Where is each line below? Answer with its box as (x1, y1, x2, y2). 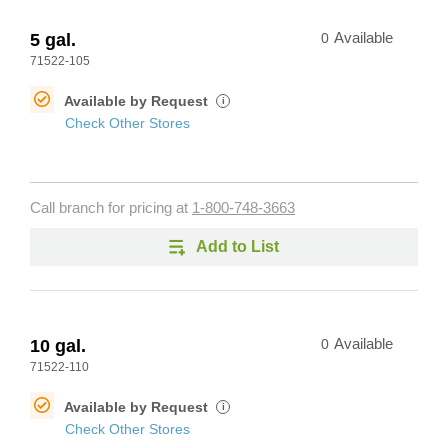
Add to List (196, 238, 279, 255)
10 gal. (30, 336, 86, 356)
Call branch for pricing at (30, 200, 192, 216)
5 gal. (30, 30, 76, 50)
